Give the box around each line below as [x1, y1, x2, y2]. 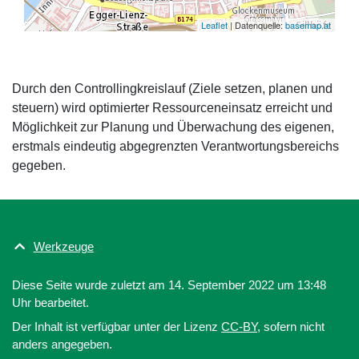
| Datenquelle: [228, 18, 285, 31]
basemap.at [285, 18, 331, 31]
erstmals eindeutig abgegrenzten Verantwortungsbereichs [12, 139, 339, 153]
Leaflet [201, 18, 228, 31]
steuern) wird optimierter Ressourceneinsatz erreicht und [12, 100, 333, 115]
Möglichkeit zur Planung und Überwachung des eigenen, [12, 119, 334, 134]
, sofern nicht [257, 319, 325, 333]
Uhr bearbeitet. [12, 295, 89, 309]
